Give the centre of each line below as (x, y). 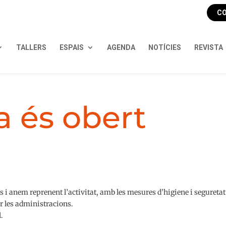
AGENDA (121, 47)
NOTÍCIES (164, 47)
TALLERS (31, 47)
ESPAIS (71, 47)
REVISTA (208, 47)
